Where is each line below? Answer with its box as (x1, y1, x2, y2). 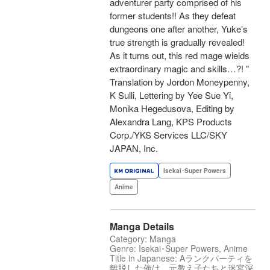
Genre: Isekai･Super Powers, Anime (110, 242, 248, 255)
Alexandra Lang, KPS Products (110, 115, 232, 128)
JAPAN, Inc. (110, 142, 158, 155)
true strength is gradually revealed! (110, 36, 245, 49)
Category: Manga (110, 233, 176, 245)
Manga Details (110, 219, 174, 234)
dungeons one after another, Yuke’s (110, 22, 248, 36)
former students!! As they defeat (110, 9, 236, 22)
